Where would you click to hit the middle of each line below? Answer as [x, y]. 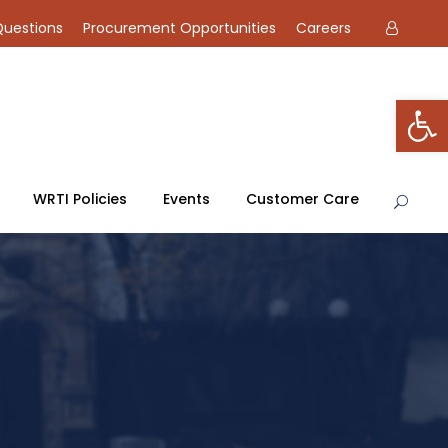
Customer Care [302, 199]
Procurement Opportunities [179, 28]
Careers [323, 28]
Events [186, 199]
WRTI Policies [80, 199]
